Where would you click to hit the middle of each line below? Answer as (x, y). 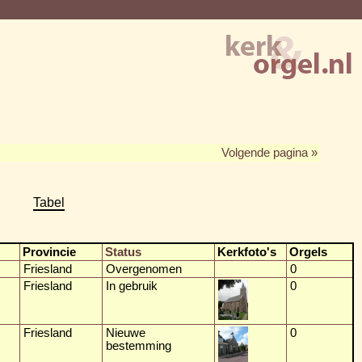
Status (123, 252)
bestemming (139, 345)
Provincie (49, 252)
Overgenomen (144, 269)
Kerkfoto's (247, 252)
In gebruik (132, 286)
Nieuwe (126, 333)
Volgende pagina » (269, 152)
